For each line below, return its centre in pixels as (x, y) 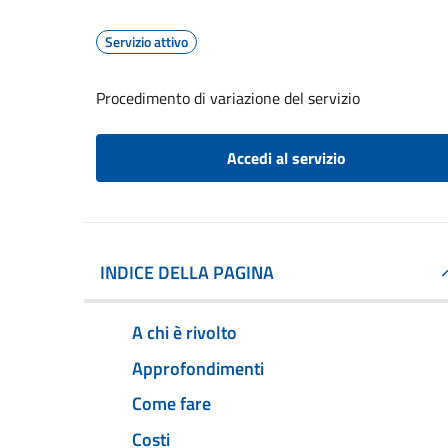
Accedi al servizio (286, 158)
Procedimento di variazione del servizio (228, 98)
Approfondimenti (198, 368)
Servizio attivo (146, 41)
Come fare (171, 404)
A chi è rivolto (184, 332)
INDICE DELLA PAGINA (187, 272)
